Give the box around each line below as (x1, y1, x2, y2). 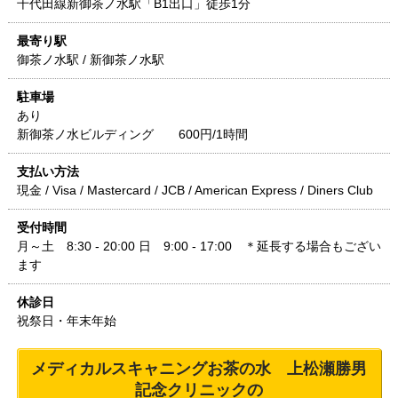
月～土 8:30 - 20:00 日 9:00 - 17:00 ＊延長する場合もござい (16, 239, 381, 254)
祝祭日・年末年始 (16, 314, 116, 329)
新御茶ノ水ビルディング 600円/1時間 (16, 127, 248, 142)
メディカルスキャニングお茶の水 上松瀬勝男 (30, 360, 367, 378)
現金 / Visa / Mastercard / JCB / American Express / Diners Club (16, 183, 373, 198)
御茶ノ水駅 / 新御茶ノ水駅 (16, 52, 164, 68)
